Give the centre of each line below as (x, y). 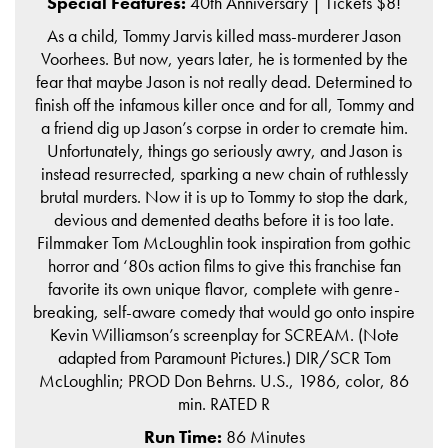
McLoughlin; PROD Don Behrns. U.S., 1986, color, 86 (224, 380)
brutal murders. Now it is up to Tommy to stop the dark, (224, 196)
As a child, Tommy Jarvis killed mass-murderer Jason (224, 35)
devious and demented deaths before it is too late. (224, 219)
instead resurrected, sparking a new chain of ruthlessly (224, 173)
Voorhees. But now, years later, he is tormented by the (224, 58)
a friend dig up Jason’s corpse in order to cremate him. (224, 127)
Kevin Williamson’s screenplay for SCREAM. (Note (224, 334)
